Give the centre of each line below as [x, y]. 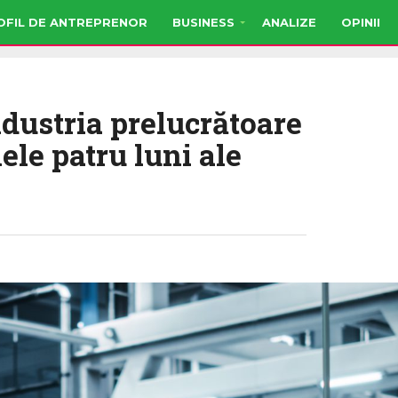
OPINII [361, 22]
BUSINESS [203, 22]
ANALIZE [289, 22]
